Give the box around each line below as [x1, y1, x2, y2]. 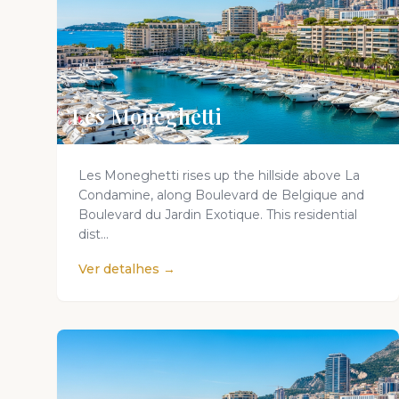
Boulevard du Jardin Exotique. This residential [78, 207, 357, 223]
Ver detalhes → [78, 261, 175, 277]
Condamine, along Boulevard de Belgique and [78, 187, 364, 203]
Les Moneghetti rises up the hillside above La [78, 167, 360, 183]
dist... [78, 226, 109, 242]
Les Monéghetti [71, 102, 222, 130]
